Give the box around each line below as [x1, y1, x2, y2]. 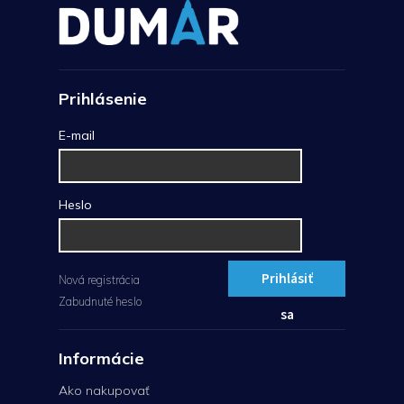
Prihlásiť [261, 268, 313, 289]
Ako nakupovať [59, 382, 150, 399]
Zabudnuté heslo [59, 294, 142, 309]
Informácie [59, 348, 144, 370]
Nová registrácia [59, 272, 140, 288]
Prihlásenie [59, 87, 147, 109]
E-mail [59, 126, 95, 143]
